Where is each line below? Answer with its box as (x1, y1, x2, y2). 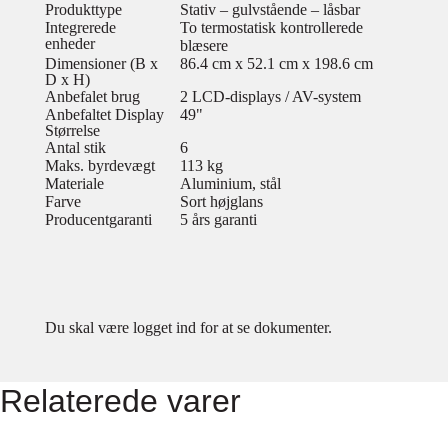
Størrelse (45, 122, 100, 139)
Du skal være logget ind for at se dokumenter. (45, 319, 332, 336)
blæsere (180, 37, 228, 54)
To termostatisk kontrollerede (180, 19, 363, 36)
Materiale (45, 175, 104, 192)
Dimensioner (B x (45, 55, 158, 72)
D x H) (45, 71, 90, 88)
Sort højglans (180, 193, 263, 210)
